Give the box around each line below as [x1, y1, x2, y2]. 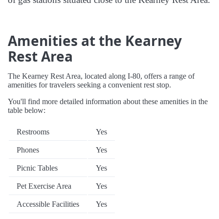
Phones [17, 146, 39, 154]
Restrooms [17, 128, 49, 136]
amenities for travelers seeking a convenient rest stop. [8, 81, 171, 89]
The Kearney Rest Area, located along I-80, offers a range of [8, 72, 195, 81]
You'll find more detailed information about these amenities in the [8, 97, 208, 106]
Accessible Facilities [17, 200, 79, 209]
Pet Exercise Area [17, 182, 71, 191]
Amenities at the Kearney [8, 31, 182, 50]
